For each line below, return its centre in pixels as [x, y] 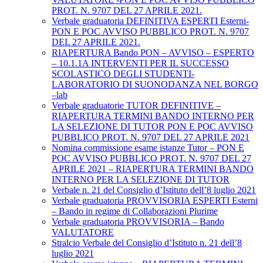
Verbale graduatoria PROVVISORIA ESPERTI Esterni [155, 201]
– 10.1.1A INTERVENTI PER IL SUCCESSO [140, 63]
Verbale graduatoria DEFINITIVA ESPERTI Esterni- [150, 21]
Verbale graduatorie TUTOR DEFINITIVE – [136, 106]
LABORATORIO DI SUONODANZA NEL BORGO [155, 85]
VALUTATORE [83, 232]
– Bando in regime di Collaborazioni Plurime [135, 211]
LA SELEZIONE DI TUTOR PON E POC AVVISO [152, 127]
